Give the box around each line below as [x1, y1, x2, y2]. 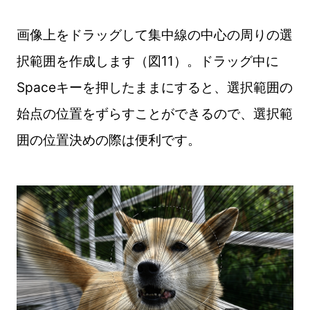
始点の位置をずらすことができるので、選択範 [16, 104, 293, 122]
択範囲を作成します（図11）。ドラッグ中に [16, 52, 279, 69]
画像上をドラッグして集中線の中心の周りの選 [16, 26, 293, 43]
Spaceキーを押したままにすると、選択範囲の [16, 78, 293, 95]
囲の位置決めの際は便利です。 [16, 131, 201, 148]
